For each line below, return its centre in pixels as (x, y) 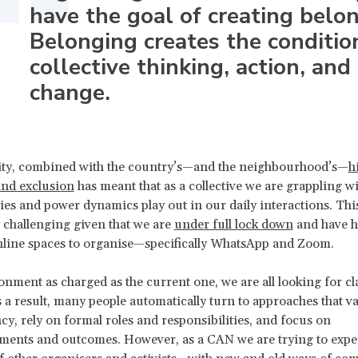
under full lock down (233, 224)
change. (70, 92)
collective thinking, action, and (190, 67)
